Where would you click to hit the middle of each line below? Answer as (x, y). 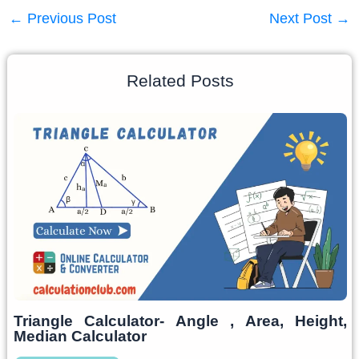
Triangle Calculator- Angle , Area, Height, (180, 321)
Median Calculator (80, 336)
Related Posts (180, 81)
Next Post (303, 19)
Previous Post (69, 19)
